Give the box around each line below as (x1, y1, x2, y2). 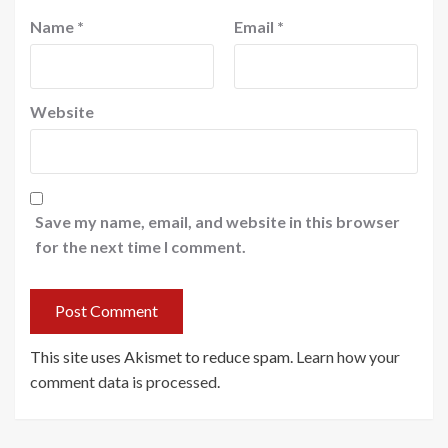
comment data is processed (30, 371, 217, 391)
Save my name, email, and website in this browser (35, 211, 400, 231)
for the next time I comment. (35, 236, 246, 256)
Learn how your (296, 346, 400, 366)
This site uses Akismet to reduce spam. (30, 346, 296, 366)
